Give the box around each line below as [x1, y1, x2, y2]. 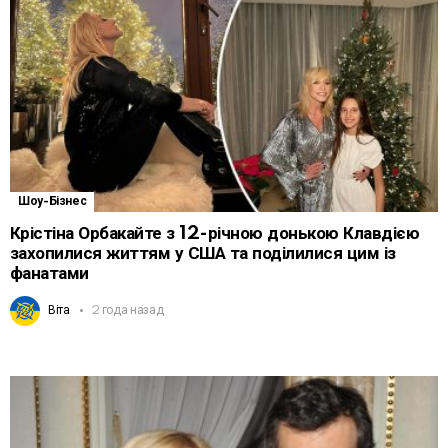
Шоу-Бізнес [18, 194, 87, 208]
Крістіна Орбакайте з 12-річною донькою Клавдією [10, 223, 420, 243]
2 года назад [90, 303, 164, 317]
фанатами [10, 263, 89, 283]
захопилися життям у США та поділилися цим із [10, 243, 396, 263]
